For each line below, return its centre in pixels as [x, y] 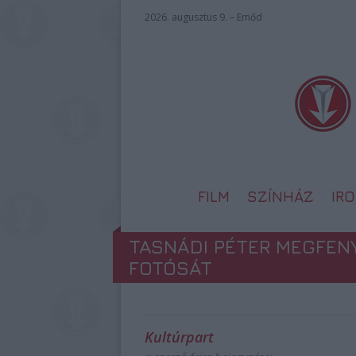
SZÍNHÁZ [281, 196]
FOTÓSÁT [170, 268]
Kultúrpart [179, 337]
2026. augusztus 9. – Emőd [203, 17]
